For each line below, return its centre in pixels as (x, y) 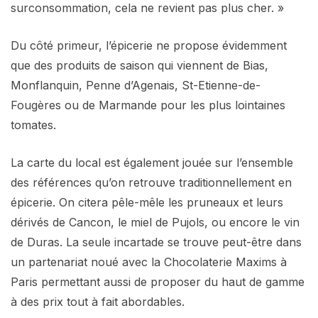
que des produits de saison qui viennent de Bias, (139, 65)
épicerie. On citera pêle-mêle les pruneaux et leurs (147, 202)
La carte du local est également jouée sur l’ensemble (152, 162)
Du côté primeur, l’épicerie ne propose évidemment (149, 45)
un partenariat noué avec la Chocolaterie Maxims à (149, 262)
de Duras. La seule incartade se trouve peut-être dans (156, 242)
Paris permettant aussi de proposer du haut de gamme (158, 281)
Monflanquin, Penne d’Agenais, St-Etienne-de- (136, 85)
